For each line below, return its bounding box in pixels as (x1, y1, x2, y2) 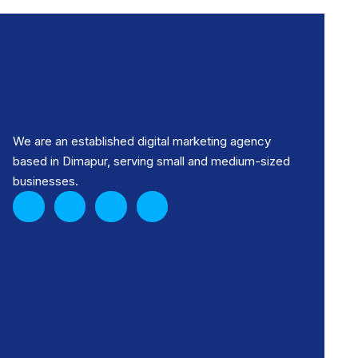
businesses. (12, 173, 78, 189)
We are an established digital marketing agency (12, 133, 271, 149)
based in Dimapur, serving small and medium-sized (12, 153, 290, 169)
